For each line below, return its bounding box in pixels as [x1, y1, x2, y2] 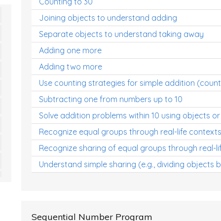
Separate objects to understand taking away [39, 29, 204, 39]
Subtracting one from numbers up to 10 [39, 94, 183, 104]
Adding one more [39, 45, 102, 55]
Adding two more [39, 62, 102, 72]
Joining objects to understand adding [39, 13, 177, 23]
